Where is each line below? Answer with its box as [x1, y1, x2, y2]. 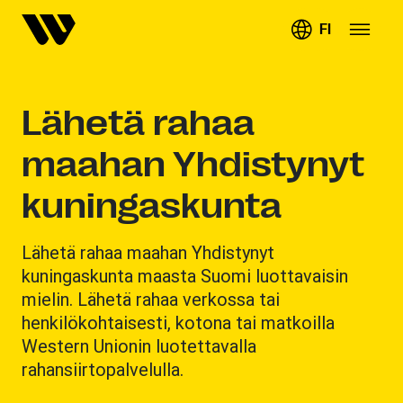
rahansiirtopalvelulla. [22, 358, 184, 381]
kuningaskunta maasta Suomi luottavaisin [22, 264, 348, 287]
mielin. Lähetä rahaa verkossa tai [22, 288, 280, 310]
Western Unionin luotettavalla [22, 335, 256, 357]
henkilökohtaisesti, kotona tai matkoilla [22, 311, 335, 334]
